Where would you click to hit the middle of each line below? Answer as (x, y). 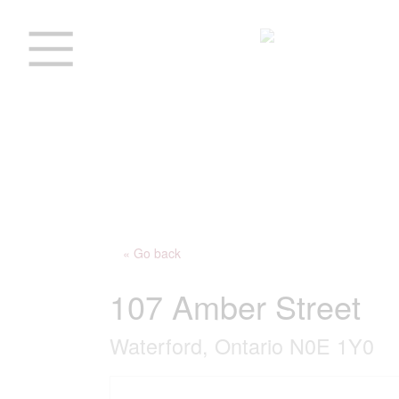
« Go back (151, 252)
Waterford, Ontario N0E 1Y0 (241, 345)
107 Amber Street (235, 305)
